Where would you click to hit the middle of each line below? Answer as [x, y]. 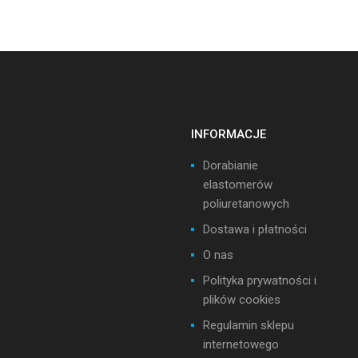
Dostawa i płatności [255, 230]
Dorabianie [231, 166]
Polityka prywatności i [260, 281]
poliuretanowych [246, 204]
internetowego [241, 345]
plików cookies [242, 300]
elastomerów [238, 185]
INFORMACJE [229, 135]
